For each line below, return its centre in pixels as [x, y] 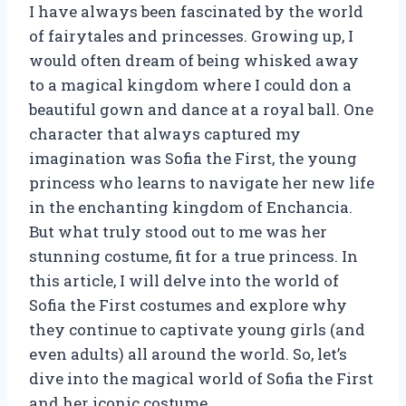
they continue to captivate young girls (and [197, 329]
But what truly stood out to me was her [178, 231]
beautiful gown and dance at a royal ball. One [201, 109]
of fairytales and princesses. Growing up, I [191, 35]
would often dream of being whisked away [194, 60]
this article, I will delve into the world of [184, 280]
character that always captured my [165, 133]
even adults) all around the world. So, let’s [188, 353]
